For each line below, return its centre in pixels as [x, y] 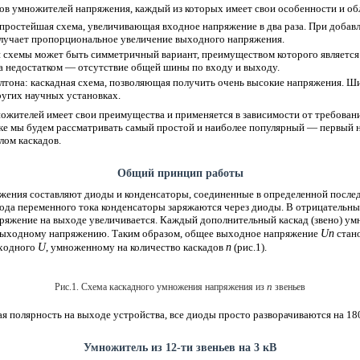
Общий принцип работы [180, 173]
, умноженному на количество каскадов [136, 247]
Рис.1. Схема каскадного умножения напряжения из [161, 286]
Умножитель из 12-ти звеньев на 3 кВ [180, 347]
